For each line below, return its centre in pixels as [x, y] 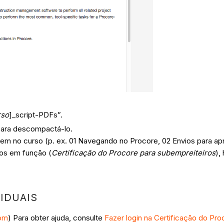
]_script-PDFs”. [36, 115]
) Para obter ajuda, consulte [56, 218]
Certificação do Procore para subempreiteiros [134, 153]
